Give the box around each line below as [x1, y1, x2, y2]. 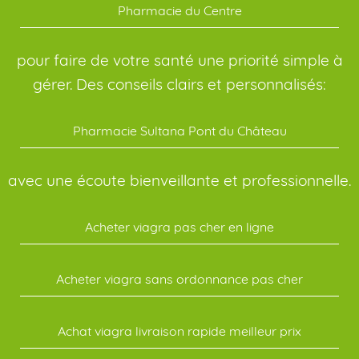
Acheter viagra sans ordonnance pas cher [56, 270, 303, 287]
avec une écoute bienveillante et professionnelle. [8, 170, 351, 190]
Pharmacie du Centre [117, 2, 242, 18]
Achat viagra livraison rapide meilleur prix [58, 322, 301, 339]
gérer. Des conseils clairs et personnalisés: [33, 74, 326, 94]
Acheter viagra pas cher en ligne [85, 218, 274, 235]
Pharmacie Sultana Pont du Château [72, 122, 287, 139]
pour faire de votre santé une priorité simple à [16, 50, 343, 70]
